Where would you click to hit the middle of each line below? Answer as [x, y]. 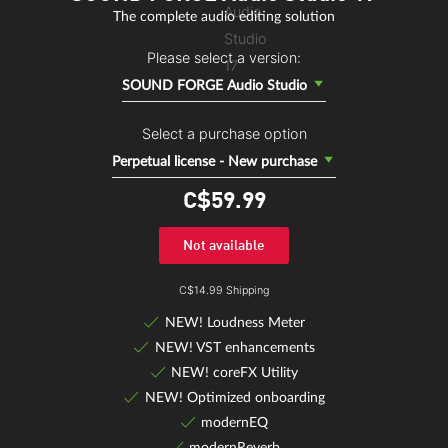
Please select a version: [224, 58]
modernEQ [235, 422]
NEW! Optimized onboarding [234, 397]
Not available [224, 245]
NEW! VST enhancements [234, 348]
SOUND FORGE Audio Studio [214, 86]
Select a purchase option [224, 134]
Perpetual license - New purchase [214, 162]
